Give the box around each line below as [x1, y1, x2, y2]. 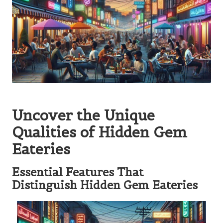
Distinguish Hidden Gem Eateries [12, 178, 198, 192]
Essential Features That [12, 165, 143, 179]
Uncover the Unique [12, 106, 155, 124]
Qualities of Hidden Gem [12, 122, 187, 141]
